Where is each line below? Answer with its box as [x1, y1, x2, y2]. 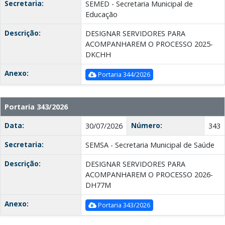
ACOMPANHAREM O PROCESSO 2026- [85, 170, 213, 180]
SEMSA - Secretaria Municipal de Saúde [85, 140, 214, 150]
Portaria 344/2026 [96, 70, 150, 79]
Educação [85, 10, 118, 20]
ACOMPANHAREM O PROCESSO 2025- [85, 39, 213, 49]
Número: [131, 121, 162, 131]
